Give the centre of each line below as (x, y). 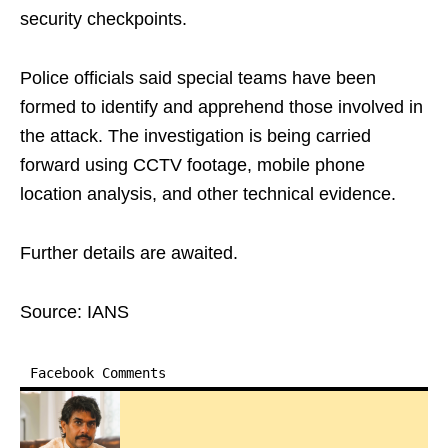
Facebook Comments (98, 373)
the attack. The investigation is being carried (195, 136)
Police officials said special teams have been (198, 78)
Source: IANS (74, 312)
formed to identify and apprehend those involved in (221, 107)
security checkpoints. (103, 19)
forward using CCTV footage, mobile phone (192, 165)
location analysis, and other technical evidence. (208, 194)
